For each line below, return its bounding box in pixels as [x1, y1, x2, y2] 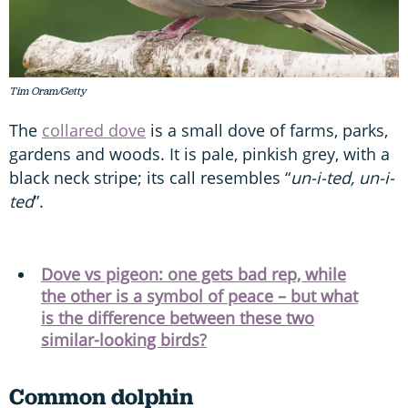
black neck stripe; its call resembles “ [9, 167, 291, 189]
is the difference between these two [41, 307, 314, 330]
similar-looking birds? [41, 329, 207, 352]
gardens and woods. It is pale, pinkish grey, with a [9, 143, 390, 166]
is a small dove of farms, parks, [146, 119, 388, 142]
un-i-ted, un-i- [291, 167, 394, 189]
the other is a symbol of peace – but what [41, 285, 358, 308]
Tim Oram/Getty [9, 84, 87, 99]
